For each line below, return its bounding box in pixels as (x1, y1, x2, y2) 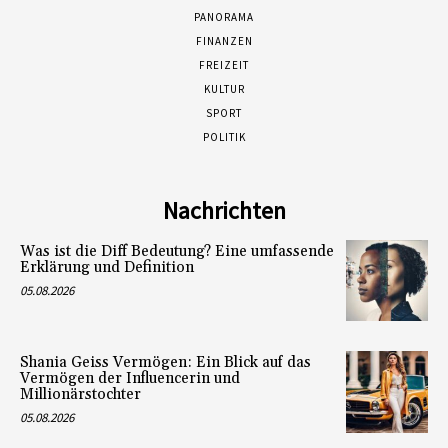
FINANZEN (195, 33, 253, 48)
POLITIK (202, 129, 246, 144)
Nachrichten (162, 194, 286, 226)
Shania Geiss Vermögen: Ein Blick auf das (20, 353, 311, 373)
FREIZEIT (199, 57, 249, 72)
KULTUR (203, 81, 245, 96)
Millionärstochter (20, 385, 141, 405)
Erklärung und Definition (20, 257, 194, 277)
